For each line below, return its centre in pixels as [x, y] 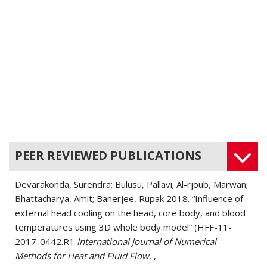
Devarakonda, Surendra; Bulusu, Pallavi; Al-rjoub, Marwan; [131, 184]
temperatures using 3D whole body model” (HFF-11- [123, 227]
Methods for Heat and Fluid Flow [82, 256]
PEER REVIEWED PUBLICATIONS [108, 156]
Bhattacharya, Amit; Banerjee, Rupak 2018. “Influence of [129, 199]
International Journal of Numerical [147, 242]
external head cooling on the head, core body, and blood [130, 213]
